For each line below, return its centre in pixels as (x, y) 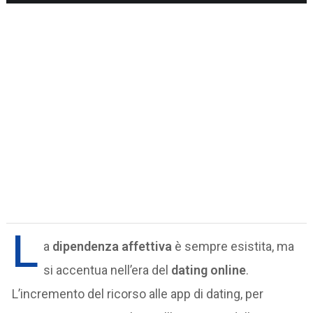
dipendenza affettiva (112, 246)
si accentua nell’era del (108, 270)
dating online (209, 270)
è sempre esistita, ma (233, 246)
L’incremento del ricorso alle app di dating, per (138, 293)
